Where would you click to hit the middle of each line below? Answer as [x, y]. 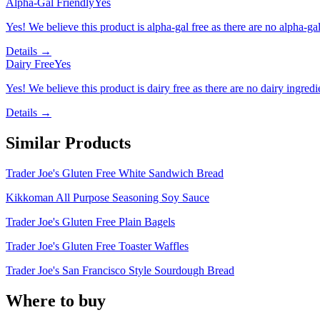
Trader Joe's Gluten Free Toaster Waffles [97, 246]
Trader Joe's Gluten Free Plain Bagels [90, 221]
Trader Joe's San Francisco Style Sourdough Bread [120, 270]
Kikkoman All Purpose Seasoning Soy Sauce [107, 197]
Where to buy [56, 300]
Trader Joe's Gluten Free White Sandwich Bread [115, 173]
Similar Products [68, 143]
